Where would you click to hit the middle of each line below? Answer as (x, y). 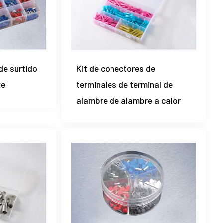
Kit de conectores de (116, 68)
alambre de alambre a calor (129, 100)
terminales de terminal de (125, 84)
